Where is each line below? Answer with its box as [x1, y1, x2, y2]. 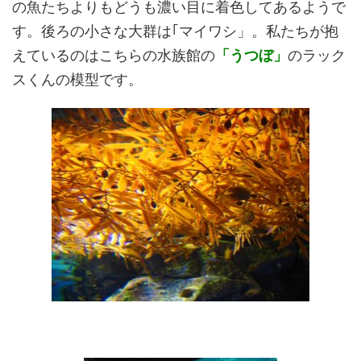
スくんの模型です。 [12, 71, 143, 88]
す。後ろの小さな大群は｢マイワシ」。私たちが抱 [12, 23, 338, 39]
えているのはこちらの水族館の [12, 47, 215, 64]
